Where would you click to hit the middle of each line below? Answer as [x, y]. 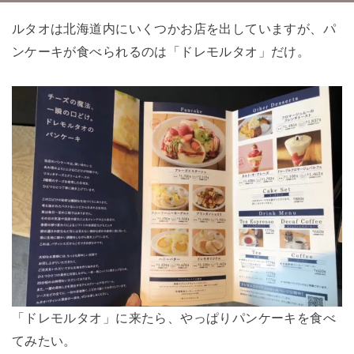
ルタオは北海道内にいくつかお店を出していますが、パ [174, 28]
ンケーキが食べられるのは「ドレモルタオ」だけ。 [161, 51]
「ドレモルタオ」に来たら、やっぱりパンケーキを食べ [174, 317]
